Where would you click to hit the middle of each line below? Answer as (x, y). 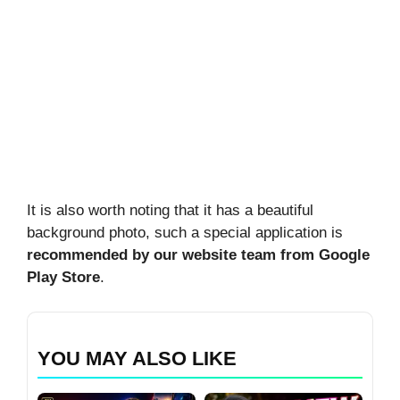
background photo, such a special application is (185, 233)
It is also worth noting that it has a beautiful (170, 211)
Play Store (63, 278)
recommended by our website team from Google (198, 255)
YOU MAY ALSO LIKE (137, 358)
